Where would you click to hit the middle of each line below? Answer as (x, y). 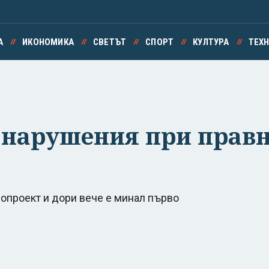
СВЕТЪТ (110, 42)
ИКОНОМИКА (48, 42)
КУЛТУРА (211, 42)
